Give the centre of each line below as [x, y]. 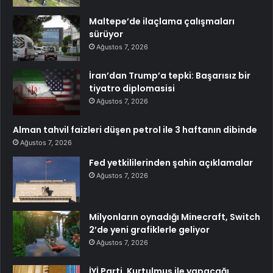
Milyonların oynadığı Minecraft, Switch [175, 217]
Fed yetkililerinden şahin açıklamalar [171, 163]
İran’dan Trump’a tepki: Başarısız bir [170, 76]
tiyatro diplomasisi [132, 89]
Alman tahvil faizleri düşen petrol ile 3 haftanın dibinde [135, 130]
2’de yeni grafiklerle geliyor [149, 230]
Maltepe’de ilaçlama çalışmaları [162, 22]
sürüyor [106, 34]
